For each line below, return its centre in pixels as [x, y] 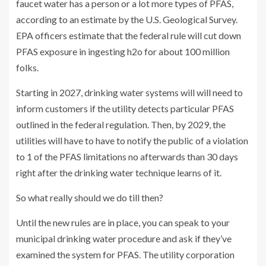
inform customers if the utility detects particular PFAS [125, 108]
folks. [27, 67]
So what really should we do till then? [90, 197]
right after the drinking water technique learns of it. [119, 172]
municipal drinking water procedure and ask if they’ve [124, 238]
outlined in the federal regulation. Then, [95, 124]
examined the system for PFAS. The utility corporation [125, 254]
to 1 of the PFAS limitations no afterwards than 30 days [127, 156]
